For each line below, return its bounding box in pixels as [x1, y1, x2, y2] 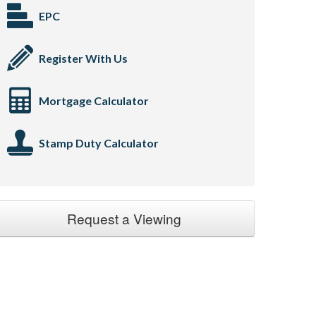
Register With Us [39, 51, 128, 65]
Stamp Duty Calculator [39, 136, 159, 150]
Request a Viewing [67, 209, 181, 228]
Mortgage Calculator [39, 94, 149, 107]
